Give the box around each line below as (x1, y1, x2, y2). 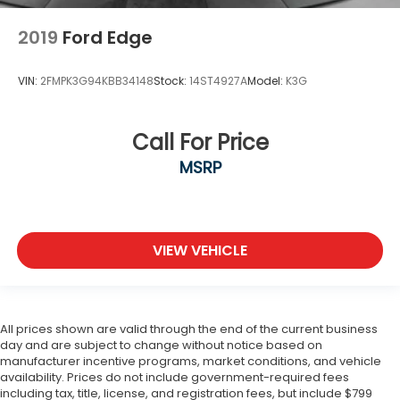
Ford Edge (62, 24, 153, 50)
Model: (247, 73, 286, 89)
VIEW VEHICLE (153, 240, 247, 262)
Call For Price (131, 128, 269, 158)
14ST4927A (189, 73, 247, 89)
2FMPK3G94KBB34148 (40, 73, 154, 89)
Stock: (154, 73, 189, 89)
